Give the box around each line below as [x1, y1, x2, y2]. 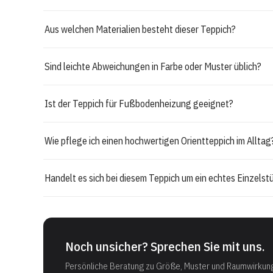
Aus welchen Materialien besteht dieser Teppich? [44, 23, 236, 35]
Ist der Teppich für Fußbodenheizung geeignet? [44, 97, 233, 110]
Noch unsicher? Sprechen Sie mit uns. [65, 238, 265, 255]
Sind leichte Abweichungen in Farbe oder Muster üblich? [44, 60, 261, 73]
